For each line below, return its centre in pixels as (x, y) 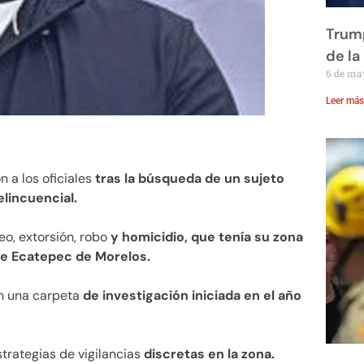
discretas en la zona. (208, 353)
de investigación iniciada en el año (191, 295)
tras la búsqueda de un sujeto (190, 178)
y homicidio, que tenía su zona (207, 236)
